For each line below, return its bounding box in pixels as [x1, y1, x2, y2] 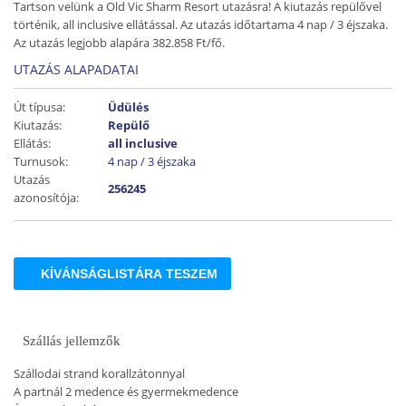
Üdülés [108, 99, 149, 115]
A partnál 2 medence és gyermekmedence [14, 383, 238, 400]
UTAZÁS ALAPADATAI [14, 61, 139, 78]
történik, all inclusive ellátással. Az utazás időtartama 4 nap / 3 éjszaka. [14, 16, 388, 33]
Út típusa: [14, 99, 65, 115]
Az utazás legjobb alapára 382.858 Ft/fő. [14, 34, 225, 51]
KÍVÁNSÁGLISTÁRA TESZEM [41, 266, 217, 281]
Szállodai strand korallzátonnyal [14, 365, 185, 382]
